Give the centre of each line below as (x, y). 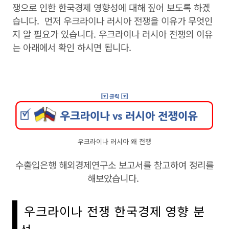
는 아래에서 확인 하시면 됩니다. (73, 47)
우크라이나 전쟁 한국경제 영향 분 (112, 211)
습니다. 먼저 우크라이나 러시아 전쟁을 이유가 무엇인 (112, 20)
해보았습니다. (114, 178)
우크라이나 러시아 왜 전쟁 (114, 141)
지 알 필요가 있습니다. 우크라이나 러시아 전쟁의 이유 (112, 34)
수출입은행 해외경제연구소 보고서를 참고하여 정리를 (114, 165)
